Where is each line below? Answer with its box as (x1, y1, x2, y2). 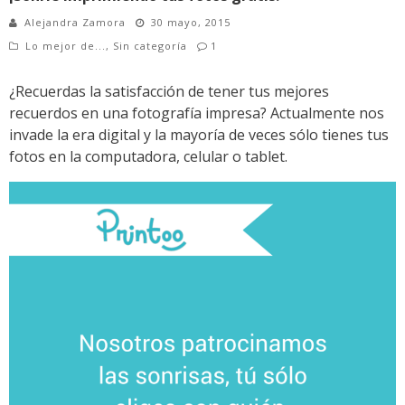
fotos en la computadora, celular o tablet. (9, 146, 287, 167)
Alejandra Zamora (24, 15, 126, 30)
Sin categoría (113, 39, 187, 53)
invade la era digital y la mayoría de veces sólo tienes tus (9, 125, 389, 146)
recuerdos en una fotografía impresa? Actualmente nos (9, 103, 384, 124)
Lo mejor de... (25, 39, 106, 53)
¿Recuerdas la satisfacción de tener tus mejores (9, 81, 329, 102)
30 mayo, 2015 (151, 15, 231, 30)
